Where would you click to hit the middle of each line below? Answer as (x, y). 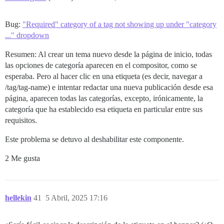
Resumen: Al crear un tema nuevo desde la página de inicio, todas (108, 54)
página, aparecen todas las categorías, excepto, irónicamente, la (104, 98)
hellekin (18, 197)
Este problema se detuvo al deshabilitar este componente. (94, 139)
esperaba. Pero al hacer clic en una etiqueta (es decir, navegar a (104, 76)
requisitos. (21, 120)
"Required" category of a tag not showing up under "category (119, 24)
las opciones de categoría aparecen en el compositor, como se (101, 65)
